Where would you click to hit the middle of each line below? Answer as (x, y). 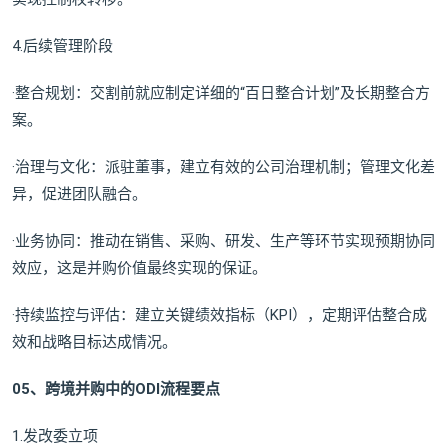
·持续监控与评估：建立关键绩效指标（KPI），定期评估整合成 (219, 315)
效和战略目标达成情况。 (94, 342)
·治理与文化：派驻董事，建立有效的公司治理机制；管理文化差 (223, 167)
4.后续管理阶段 (62, 46)
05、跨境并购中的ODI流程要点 (116, 389)
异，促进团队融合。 (79, 194)
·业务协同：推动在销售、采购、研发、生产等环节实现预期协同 (223, 241)
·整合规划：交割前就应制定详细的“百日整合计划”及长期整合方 (221, 93)
